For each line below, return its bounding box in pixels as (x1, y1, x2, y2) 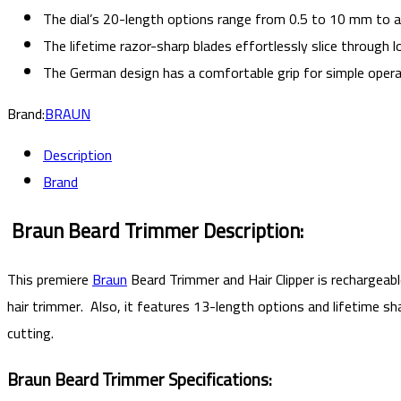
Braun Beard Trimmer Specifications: (7, 363, 272, 397)
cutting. (7, 320, 54, 347)
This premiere (7, 266, 92, 294)
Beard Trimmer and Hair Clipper (127, 266, 318, 294)
